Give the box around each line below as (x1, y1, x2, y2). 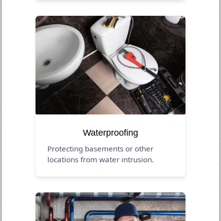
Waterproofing (83, 127, 138, 138)
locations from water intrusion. (47, 154, 154, 164)
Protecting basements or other (47, 143, 154, 153)
